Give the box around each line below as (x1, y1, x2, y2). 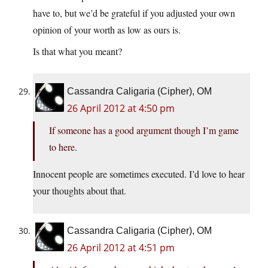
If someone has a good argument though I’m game (49, 124, 239, 137)
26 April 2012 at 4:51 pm (67, 241, 175, 255)
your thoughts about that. (33, 184, 126, 197)
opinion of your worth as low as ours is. (33, 23, 181, 36)
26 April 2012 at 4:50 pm (67, 102, 175, 115)
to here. (49, 141, 77, 154)
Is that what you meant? (33, 45, 122, 58)
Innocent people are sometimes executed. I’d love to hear (33, 167, 245, 181)
